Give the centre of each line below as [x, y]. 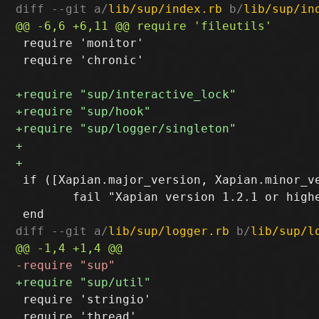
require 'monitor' [80, 43]
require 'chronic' [80, 60]
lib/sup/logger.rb [169, 231]
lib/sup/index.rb [166, 9]
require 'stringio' [84, 299]
